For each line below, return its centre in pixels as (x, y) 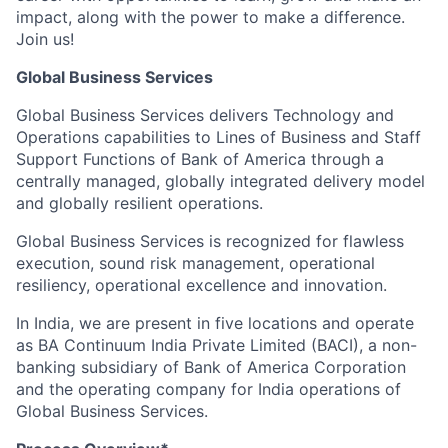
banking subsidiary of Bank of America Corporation (211, 367)
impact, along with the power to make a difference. (210, 17)
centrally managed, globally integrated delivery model (220, 181)
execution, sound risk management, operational (195, 263)
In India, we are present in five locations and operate (215, 323)
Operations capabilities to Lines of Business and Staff (218, 137)
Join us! (45, 39)
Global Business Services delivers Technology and (205, 115)
